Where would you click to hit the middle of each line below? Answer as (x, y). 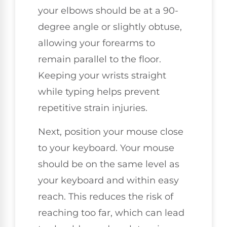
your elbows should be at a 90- (108, 11)
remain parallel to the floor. (100, 60)
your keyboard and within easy (108, 180)
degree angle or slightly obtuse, (110, 27)
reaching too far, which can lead (111, 213)
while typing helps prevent (99, 92)
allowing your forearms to (97, 43)
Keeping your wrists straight (102, 76)
